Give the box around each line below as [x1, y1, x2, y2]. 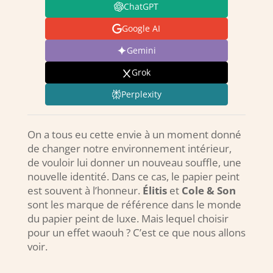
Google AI [122, 23, 161, 35]
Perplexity [121, 88, 161, 101]
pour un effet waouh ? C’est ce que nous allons [27, 225, 246, 239]
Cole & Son [181, 183, 236, 197]
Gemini [126, 44, 156, 57]
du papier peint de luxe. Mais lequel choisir [27, 211, 229, 225]
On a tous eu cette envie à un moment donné [27, 127, 241, 141]
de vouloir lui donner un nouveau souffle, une [27, 155, 241, 169]
